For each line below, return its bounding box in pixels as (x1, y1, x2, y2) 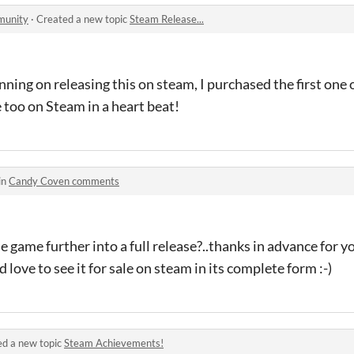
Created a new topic (36, 13, 130, 25)
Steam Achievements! (64, 337, 164, 349)
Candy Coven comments (9, 175, 119, 187)
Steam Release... (130, 13, 204, 25)
